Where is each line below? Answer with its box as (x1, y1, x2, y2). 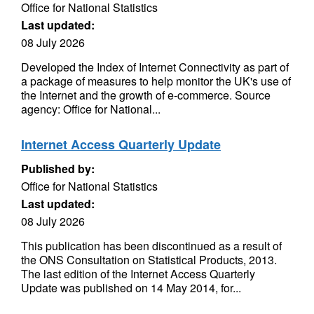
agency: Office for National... (21, 101, 161, 117)
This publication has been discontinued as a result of (21, 238, 282, 254)
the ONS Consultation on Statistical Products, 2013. (21, 252, 277, 268)
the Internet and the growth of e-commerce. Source (21, 87, 271, 103)
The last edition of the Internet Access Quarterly (21, 266, 255, 282)
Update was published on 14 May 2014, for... (21, 280, 241, 296)
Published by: (21, 161, 95, 177)
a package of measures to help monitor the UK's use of (21, 73, 291, 89)
